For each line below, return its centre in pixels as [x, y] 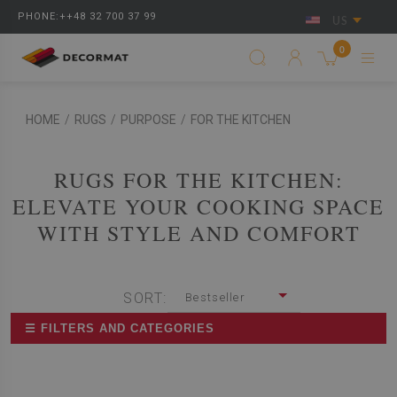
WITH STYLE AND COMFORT [198, 233]
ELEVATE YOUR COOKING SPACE [198, 206]
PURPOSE [148, 120]
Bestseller [215, 297]
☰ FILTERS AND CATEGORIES [120, 328]
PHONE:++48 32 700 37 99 [87, 16]
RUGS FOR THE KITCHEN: [198, 180]
